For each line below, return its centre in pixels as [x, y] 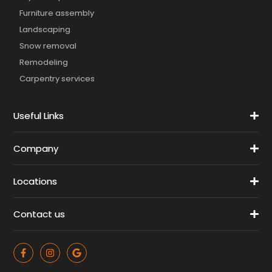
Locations [36, 182]
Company [36, 149]
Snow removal [48, 46]
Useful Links [39, 116]
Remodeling [44, 63]
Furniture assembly [57, 13]
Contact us [39, 214]
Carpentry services [57, 79]
